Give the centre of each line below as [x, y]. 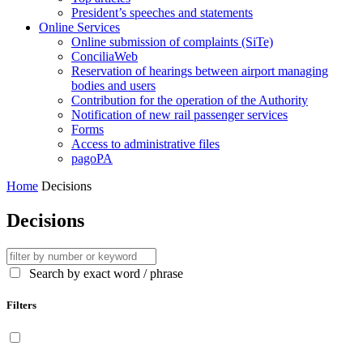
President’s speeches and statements [162, 13]
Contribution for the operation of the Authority [190, 100]
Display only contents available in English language [164, 339]
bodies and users [113, 85]
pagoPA [92, 158]
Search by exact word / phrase [105, 273]
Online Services [79, 27]
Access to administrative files [145, 144]
